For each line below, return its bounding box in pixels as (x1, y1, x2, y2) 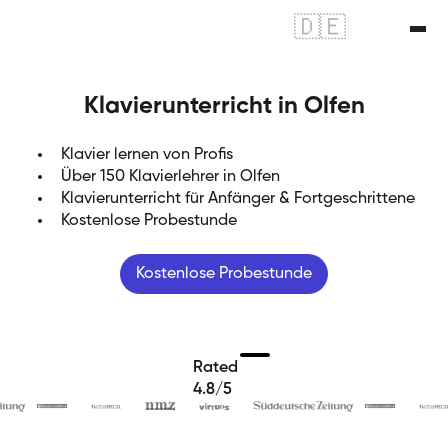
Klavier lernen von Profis (61, 147, 233, 163)
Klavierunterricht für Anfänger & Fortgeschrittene (61, 191, 415, 207)
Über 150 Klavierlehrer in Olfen (61, 169, 280, 185)
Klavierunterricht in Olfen (83, 94, 365, 118)
